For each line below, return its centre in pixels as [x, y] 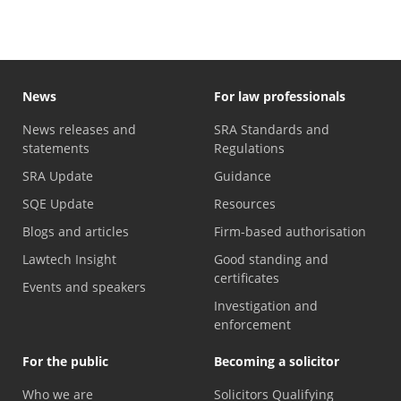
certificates [247, 277]
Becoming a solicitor [277, 361]
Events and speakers [84, 286]
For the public [65, 361]
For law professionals [280, 96]
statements [56, 148]
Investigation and [266, 305]
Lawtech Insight [69, 259]
